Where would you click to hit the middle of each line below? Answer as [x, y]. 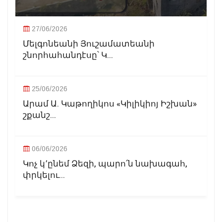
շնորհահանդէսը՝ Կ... [68, 55]
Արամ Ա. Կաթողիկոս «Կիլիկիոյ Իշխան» [110, 104]
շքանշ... [39, 115]
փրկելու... [44, 175]
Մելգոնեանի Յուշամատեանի [89, 44]
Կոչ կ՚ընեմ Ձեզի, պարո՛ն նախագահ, [105, 164]
